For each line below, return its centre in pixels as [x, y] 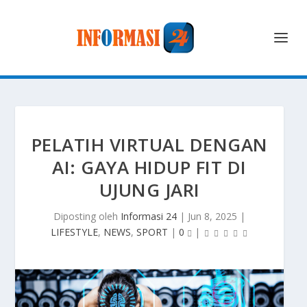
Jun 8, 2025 [212, 216]
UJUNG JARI [149, 190]
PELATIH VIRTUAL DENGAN [149, 145]
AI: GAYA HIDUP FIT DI [149, 167]
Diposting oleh [87, 216]
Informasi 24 [149, 216]
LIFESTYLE [74, 232]
